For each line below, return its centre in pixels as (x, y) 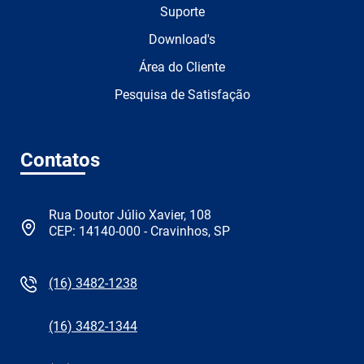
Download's (182, 40)
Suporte (182, 12)
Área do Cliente (182, 67)
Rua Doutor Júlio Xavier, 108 (130, 215)
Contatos (60, 160)
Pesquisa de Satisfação (182, 95)
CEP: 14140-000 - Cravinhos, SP (139, 232)
